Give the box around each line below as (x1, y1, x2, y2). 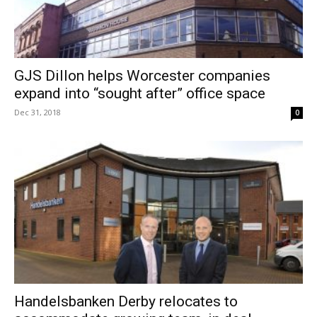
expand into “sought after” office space (14, 85, 265, 103)
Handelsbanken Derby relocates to (14, 292, 238, 310)
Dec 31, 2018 (14, 107, 61, 118)
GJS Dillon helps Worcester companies (14, 67, 270, 85)
